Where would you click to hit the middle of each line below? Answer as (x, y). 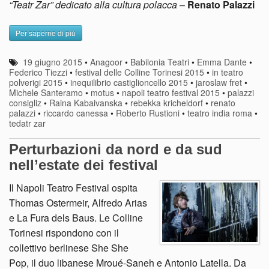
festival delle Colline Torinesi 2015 (140, 72)
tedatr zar (27, 123)
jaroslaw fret (219, 83)
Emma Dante (222, 62)
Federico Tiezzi (38, 72)
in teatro (228, 72)
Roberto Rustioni (148, 113)
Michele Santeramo (46, 93)
